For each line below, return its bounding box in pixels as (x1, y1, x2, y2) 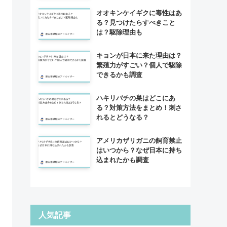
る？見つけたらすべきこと (96, 18, 175, 26)
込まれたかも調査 (96, 156, 149, 164)
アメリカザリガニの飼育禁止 (96, 137, 182, 145)
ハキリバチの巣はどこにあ (96, 94, 175, 102)
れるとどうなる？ (96, 113, 149, 122)
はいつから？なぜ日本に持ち (96, 146, 182, 155)
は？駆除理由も (96, 28, 142, 36)
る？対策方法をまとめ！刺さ (96, 104, 182, 112)
